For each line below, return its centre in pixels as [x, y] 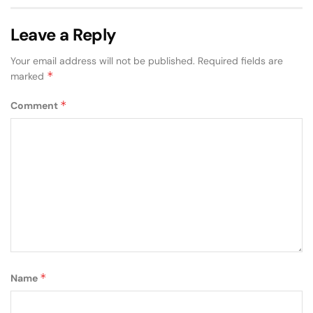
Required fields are [240, 60]
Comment [35, 105]
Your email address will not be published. [103, 60]
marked [29, 76]
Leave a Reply [64, 34]
